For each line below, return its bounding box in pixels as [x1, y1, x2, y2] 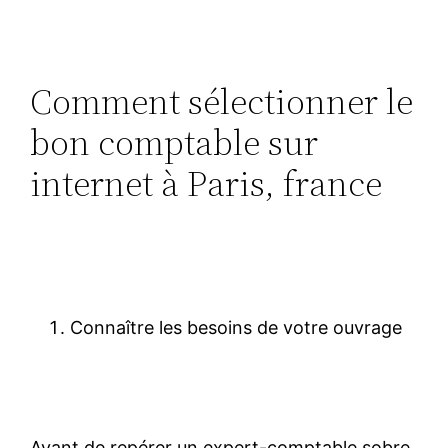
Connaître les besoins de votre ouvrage [70, 316, 403, 338]
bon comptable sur [30, 117, 319, 167]
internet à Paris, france [30, 158, 383, 208]
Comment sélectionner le [30, 76, 414, 126]
